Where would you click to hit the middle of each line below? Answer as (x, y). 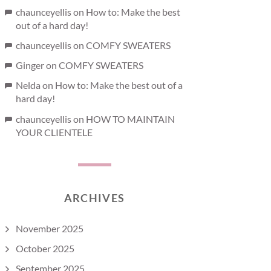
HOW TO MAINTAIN (130, 119)
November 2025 (50, 228)
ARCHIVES (94, 198)
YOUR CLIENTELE (54, 132)
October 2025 (45, 248)
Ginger (30, 65)
